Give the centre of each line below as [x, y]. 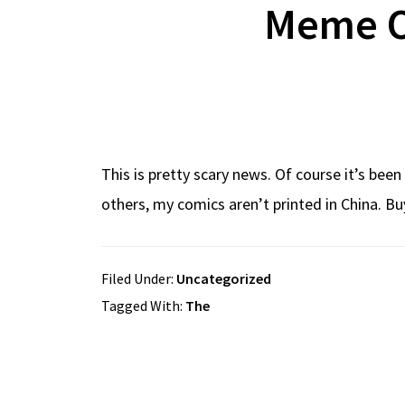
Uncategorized [224, 278]
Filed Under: [139, 278]
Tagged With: [143, 306]
